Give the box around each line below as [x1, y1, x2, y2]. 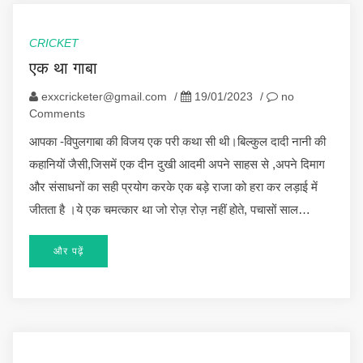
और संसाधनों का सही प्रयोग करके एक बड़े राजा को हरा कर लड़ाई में [29, 179, 318, 194]
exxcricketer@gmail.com [41, 89, 167, 103]
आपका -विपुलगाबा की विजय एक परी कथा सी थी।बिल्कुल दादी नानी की [29, 134, 326, 148]
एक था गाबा [29, 58, 97, 77]
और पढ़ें [53, 245, 83, 257]
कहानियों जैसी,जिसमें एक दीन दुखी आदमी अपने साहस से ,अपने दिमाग [29, 156, 325, 171]
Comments [29, 106, 85, 120]
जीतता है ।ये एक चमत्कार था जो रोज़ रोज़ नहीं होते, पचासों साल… [29, 202, 310, 216]
